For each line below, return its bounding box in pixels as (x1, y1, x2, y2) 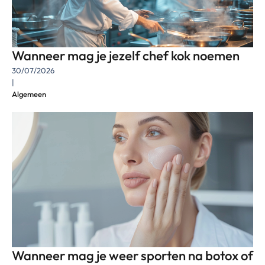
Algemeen (12, 89, 46, 99)
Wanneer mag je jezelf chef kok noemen (12, 47, 240, 64)
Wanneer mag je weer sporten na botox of (12, 247, 253, 264)
